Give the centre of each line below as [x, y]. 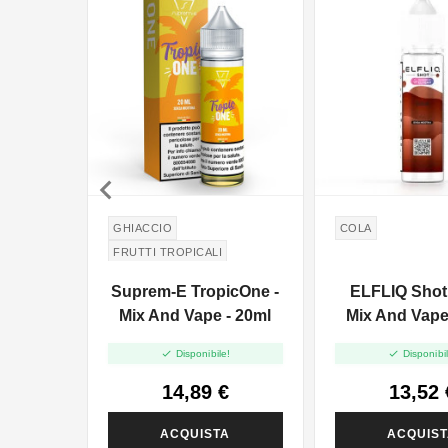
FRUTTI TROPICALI [167, 252]
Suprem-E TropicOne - [195, 292]
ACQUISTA [195, 433]
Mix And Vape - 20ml [195, 316]
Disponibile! [203, 353]
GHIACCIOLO [150, 276]
